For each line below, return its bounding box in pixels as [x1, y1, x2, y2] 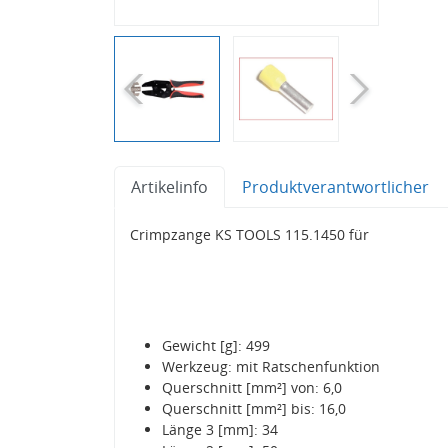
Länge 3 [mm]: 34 [162, 419, 278, 439]
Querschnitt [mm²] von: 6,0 [162, 377, 342, 397]
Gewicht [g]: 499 [162, 335, 270, 355]
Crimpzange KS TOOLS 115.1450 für [130, 224, 369, 244]
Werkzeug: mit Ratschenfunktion [162, 356, 380, 376]
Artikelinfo [131, 175, 208, 198]
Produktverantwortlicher [242, 175, 429, 198]
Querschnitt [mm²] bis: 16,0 [162, 398, 346, 418]
